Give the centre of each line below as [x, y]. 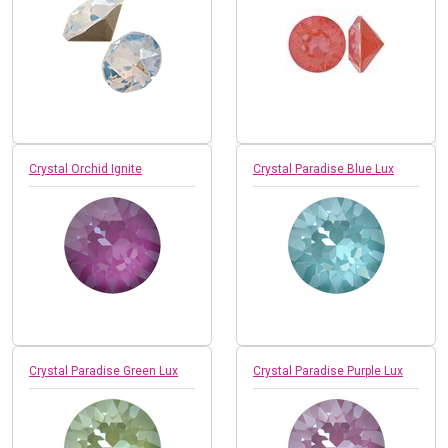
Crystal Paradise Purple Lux [328, 370]
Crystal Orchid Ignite [85, 168]
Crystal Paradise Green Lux [103, 370]
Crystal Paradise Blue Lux [323, 168]
